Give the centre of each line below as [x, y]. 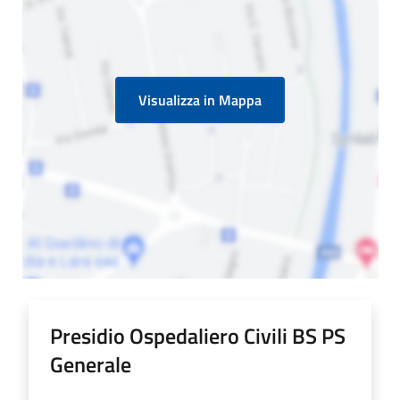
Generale [91, 364]
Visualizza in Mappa [200, 100]
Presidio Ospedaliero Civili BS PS [198, 336]
